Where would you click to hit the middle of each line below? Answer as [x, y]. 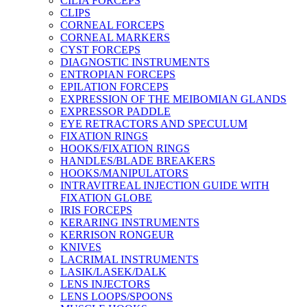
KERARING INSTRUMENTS [130, 222]
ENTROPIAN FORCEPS [118, 74]
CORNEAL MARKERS [115, 37]
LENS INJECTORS [105, 284]
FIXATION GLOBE [106, 198]
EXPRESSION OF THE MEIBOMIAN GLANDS [173, 99]
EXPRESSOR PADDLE [115, 111]
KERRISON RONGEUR [117, 235]
